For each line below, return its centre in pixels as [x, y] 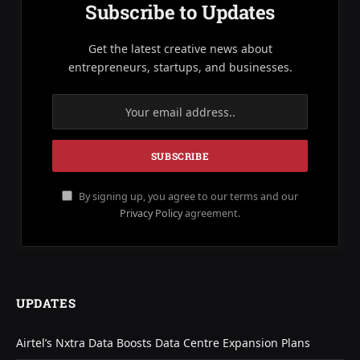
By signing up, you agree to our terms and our [187, 197]
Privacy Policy [151, 214]
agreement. [211, 214]
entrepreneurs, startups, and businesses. [180, 67]
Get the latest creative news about [180, 49]
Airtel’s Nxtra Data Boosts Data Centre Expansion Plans [163, 343]
